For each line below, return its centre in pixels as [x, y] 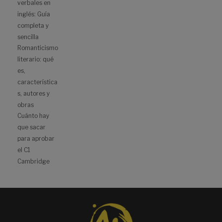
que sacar [31, 127]
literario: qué [35, 59]
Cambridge [33, 162]
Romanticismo [38, 48]
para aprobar [36, 139]
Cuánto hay [33, 116]
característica [37, 82]
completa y [33, 26]
